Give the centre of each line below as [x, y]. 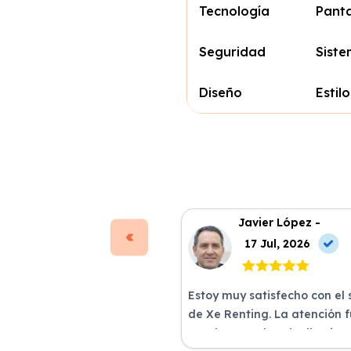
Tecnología [235, 11]
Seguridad [233, 52]
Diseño [221, 92]
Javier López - [279, 222]
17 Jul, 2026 [277, 243]
